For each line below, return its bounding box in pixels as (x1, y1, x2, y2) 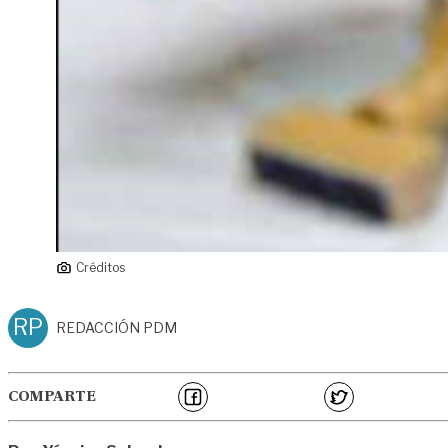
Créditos (76, 259, 125, 275)
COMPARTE (8, 389, 96, 404)
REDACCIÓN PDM (56, 318, 177, 336)
